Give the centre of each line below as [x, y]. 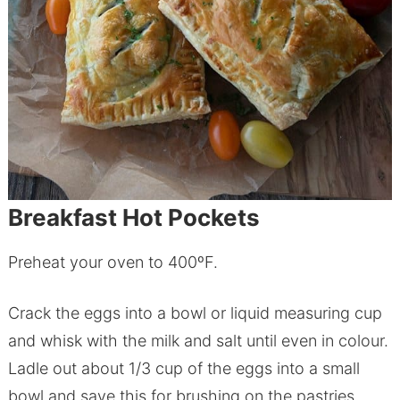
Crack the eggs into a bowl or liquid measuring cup [195, 313]
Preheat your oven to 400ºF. [112, 262]
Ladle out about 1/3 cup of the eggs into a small [183, 369]
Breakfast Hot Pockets [133, 218]
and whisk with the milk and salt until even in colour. [198, 341]
